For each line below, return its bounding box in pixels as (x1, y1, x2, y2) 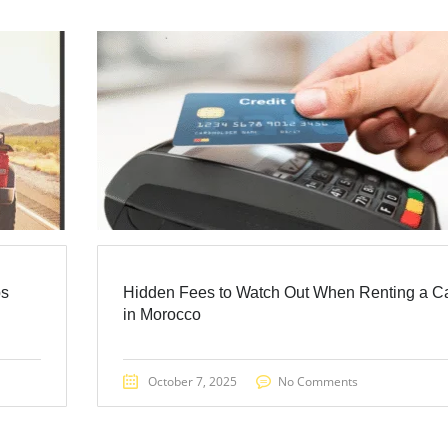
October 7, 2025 (147, 372, 237, 390)
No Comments (277, 372, 358, 390)
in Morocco (122, 305, 201, 323)
